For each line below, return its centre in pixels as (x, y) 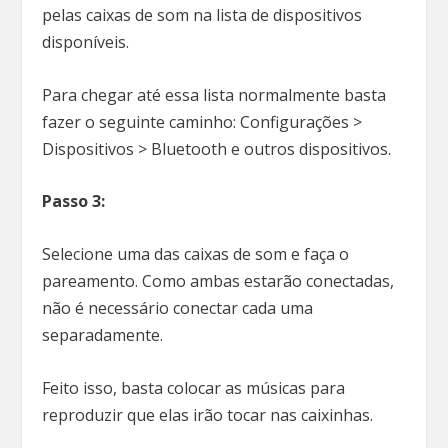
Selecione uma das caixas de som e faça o (196, 253)
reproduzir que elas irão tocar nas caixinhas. (210, 414)
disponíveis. (88, 42)
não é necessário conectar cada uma (178, 307)
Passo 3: (74, 201)
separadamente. (105, 334)
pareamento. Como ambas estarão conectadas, (218, 280)
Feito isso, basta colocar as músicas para (194, 387)
